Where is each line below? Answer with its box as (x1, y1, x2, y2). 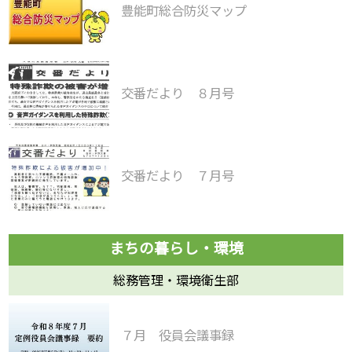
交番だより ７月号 (120, 167, 234, 186)
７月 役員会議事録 (120, 327, 234, 346)
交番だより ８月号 (120, 85, 234, 104)
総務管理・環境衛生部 (113, 272, 239, 290)
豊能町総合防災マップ (120, 2, 247, 21)
